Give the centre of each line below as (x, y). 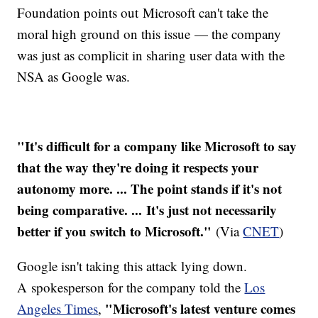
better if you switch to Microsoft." (115, 231)
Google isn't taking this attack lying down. (132, 266)
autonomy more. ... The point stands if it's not (150, 189)
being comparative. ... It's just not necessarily (147, 210)
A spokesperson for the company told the (131, 287)
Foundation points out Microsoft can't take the (143, 13)
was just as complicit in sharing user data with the (151, 55)
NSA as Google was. (74, 77)
